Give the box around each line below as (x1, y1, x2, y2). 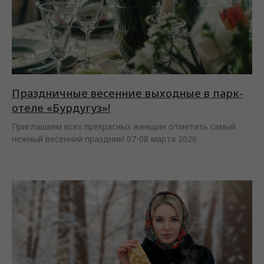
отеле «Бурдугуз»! (12, 100, 110, 115)
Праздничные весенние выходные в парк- (12, 85, 243, 100)
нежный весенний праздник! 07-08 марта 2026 (12, 133, 197, 144)
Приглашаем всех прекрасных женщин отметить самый (12, 120, 236, 132)
